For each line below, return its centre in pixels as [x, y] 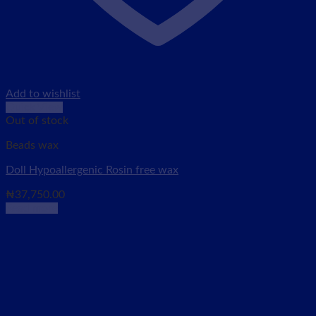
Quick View [34, 107]
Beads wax [32, 145]
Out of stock [37, 121]
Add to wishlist [43, 94]
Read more [32, 208]
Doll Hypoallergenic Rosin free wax [92, 170]
